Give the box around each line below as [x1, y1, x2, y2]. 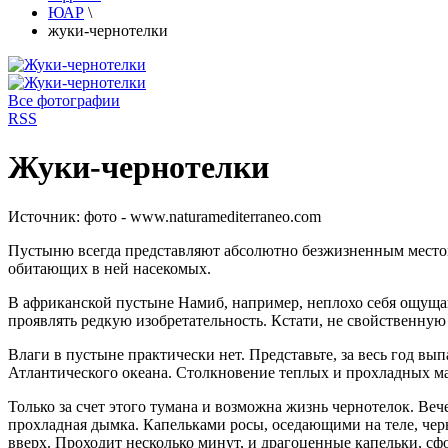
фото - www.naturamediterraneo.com [84, 207, 321, 225]
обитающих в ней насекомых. [8, 259, 211, 277]
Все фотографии [8, 92, 120, 109]
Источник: [8, 207, 84, 225]
